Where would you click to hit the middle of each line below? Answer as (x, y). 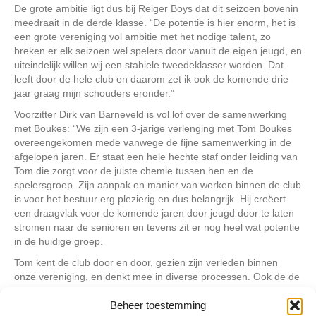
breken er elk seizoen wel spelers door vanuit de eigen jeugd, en (158, 50)
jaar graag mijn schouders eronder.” (94, 93)
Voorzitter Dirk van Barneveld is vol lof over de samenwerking (151, 114)
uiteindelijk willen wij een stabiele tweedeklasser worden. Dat (149, 65)
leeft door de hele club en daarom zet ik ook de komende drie (151, 79)
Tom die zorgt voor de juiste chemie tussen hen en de (134, 170)
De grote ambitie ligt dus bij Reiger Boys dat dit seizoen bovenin (156, 8)
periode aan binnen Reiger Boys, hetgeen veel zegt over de (147, 304)
